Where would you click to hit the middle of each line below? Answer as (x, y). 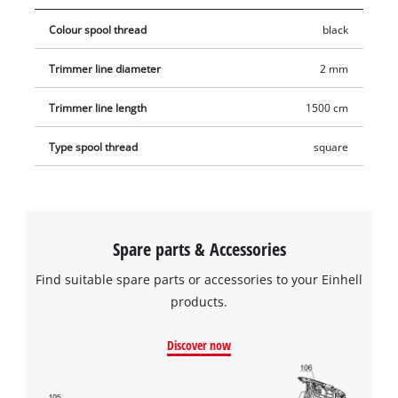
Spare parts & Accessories (199, 248)
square (330, 147)
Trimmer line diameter (105, 68)
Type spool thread (94, 147)
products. (199, 301)
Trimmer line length (98, 107)
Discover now (199, 345)
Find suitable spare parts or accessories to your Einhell (199, 279)
